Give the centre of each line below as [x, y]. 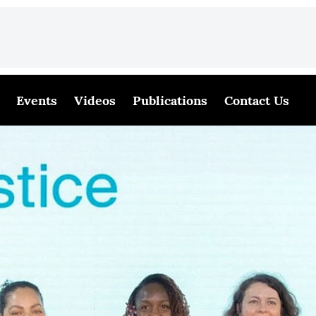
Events [36, 100]
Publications [170, 100]
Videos [95, 100]
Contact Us [256, 100]
